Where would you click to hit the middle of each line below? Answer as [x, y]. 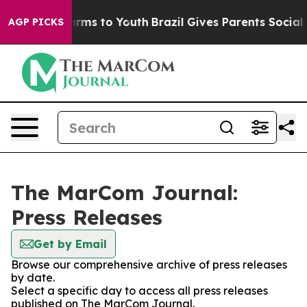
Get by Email [70, 244]
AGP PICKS [36, 22]
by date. [33, 278]
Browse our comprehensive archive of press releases [149, 265]
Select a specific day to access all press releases [139, 291]
